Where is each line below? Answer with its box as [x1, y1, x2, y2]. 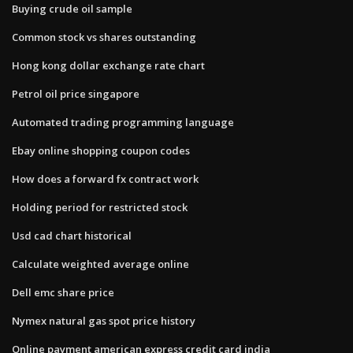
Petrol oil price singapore [12, 86, 139, 101]
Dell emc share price [12, 284, 114, 299]
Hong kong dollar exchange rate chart [12, 58, 205, 72]
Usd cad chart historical [12, 228, 132, 243]
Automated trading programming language [12, 114, 234, 129]
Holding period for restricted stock [12, 199, 188, 214]
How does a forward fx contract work [12, 171, 199, 186]
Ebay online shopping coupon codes [12, 143, 190, 158]
